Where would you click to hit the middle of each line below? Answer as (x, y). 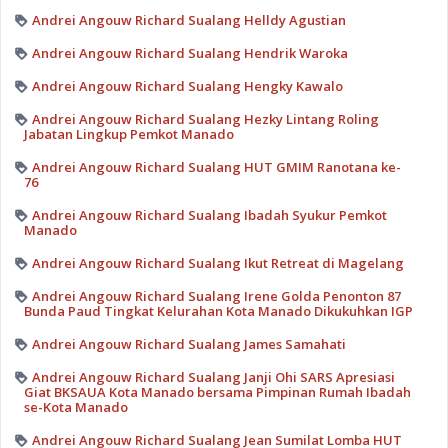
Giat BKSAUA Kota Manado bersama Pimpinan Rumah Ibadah (217, 391)
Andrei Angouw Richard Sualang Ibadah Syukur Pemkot (209, 214)
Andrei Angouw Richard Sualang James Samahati (188, 343)
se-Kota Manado (75, 406)
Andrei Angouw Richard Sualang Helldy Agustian (188, 19)
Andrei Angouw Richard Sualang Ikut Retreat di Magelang (217, 262)
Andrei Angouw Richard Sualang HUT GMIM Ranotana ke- (216, 166)
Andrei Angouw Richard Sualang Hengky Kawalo (187, 85)
